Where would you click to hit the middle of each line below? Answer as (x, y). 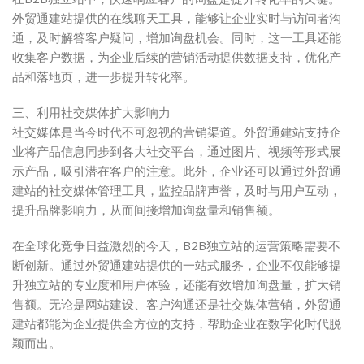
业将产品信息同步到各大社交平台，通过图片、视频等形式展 (177, 152)
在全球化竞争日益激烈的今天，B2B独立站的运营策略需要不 (176, 246)
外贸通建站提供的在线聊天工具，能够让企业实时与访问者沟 (177, 18)
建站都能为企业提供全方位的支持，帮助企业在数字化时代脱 (177, 324)
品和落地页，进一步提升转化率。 (104, 77)
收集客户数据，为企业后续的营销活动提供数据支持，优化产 (177, 57)
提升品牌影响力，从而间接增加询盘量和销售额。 (146, 210)
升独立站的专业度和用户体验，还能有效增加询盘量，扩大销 (177, 285)
